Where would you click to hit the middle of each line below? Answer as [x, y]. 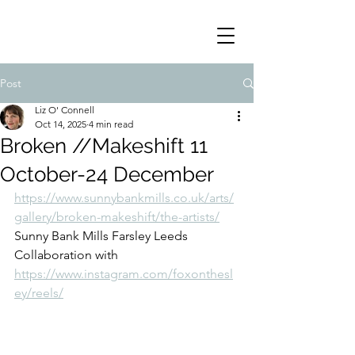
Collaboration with [68, 255]
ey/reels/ [39, 293]
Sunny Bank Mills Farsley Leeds [103, 236]
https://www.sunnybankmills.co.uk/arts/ [124, 198]
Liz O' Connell [65, 110]
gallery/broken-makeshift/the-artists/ [117, 217]
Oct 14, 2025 [61, 124]
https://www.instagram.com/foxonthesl [124, 274]
